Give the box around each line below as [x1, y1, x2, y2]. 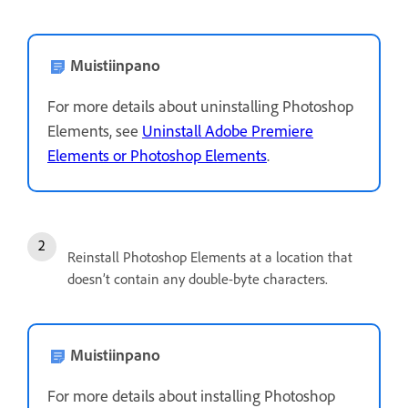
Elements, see [47, 120, 142, 141]
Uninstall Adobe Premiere [142, 120, 313, 141]
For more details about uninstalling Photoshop [47, 96, 353, 117]
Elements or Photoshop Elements [47, 145, 267, 166]
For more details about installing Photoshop [47, 385, 335, 406]
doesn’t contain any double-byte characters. [67, 270, 328, 288]
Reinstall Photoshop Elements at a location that [67, 248, 352, 266]
